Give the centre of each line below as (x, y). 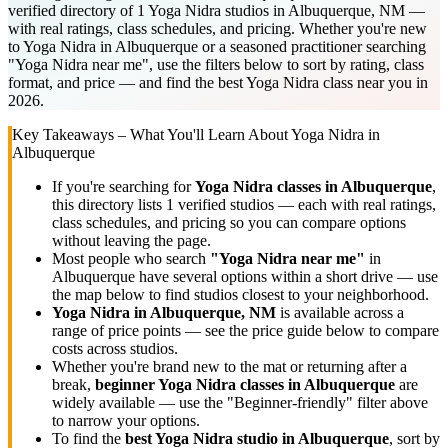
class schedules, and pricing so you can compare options (229, 222)
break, (73, 384)
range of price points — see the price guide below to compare (245, 330)
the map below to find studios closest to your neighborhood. (240, 294)
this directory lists (109, 204)
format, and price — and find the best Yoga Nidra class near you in (218, 82)
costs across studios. (115, 348)
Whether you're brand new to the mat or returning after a (229, 366)
